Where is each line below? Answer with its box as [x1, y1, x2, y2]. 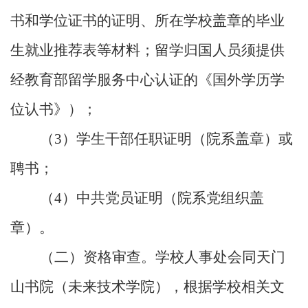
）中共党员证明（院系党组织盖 [62, 190, 264, 207]
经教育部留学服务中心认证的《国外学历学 [10, 71, 285, 89]
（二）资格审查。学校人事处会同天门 [40, 249, 285, 266]
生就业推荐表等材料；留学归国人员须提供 [10, 42, 285, 59]
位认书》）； [10, 101, 97, 118]
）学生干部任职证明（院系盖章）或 [62, 131, 293, 148]
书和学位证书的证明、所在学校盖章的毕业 [10, 12, 285, 30]
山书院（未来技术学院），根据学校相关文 [10, 278, 285, 296]
